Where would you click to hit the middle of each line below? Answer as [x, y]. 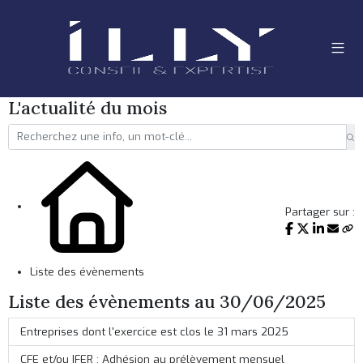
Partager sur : [320, 212]
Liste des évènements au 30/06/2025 [167, 302]
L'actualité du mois [88, 108]
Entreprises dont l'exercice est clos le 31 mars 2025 [154, 331]
